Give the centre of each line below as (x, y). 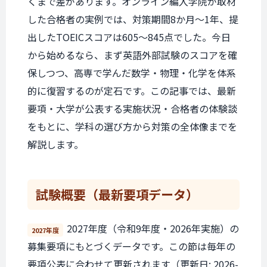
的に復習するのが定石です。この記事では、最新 (132, 91)
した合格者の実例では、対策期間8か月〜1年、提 (133, 19)
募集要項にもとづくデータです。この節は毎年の (131, 246)
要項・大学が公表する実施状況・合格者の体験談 (132, 108)
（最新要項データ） (142, 194)
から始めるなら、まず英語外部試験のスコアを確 (132, 55)
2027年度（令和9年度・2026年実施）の (153, 228)
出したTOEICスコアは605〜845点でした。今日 (129, 37)
